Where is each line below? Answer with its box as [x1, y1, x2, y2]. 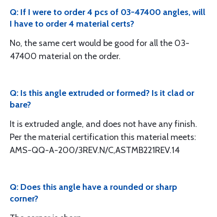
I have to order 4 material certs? [10, 18, 134, 29]
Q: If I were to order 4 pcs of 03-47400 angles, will [10, 7, 205, 17]
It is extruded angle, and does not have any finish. [10, 119, 197, 129]
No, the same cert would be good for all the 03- [10, 38, 189, 48]
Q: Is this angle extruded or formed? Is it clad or [10, 88, 194, 98]
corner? [10, 193, 38, 204]
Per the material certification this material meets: [10, 132, 196, 142]
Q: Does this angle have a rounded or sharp [10, 182, 177, 192]
